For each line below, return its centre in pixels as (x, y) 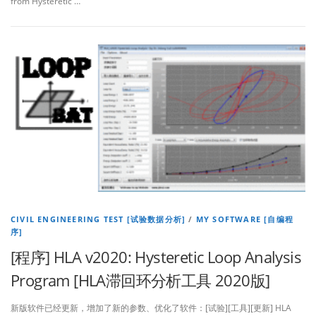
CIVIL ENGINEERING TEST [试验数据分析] (98, 219)
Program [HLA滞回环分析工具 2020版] (140, 280)
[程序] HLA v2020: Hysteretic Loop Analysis (156, 256)
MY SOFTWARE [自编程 (245, 219)
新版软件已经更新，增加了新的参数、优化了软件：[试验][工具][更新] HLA (151, 308)
